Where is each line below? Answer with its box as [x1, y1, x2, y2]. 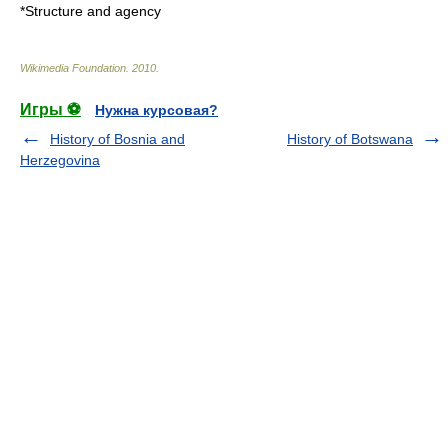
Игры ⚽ [20, 101, 81, 118]
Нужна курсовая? [95, 102, 218, 118]
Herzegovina [20, 152, 100, 168]
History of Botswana [287, 131, 413, 147]
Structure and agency [25, 3, 161, 19]
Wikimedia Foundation [20, 62, 126, 74]
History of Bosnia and [50, 131, 185, 147]
